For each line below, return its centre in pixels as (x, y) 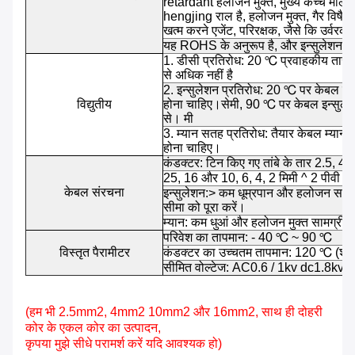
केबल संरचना (94, 193)
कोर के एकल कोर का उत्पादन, (93, 328)
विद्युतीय (94, 105)
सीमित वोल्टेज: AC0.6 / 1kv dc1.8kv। (258, 268)
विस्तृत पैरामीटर (94, 253)
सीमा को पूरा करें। (204, 208)
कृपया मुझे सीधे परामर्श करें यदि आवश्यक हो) (124, 344)
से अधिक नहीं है (198, 75)
